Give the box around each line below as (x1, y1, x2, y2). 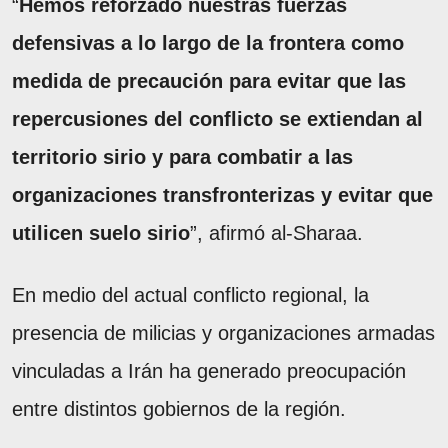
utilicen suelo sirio (12, 221, 190, 244)
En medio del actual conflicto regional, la (12, 283, 369, 306)
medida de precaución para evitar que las (12, 69, 406, 92)
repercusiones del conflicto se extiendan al (12, 107, 423, 130)
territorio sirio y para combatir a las (12, 145, 353, 168)
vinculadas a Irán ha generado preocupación (12, 359, 406, 382)
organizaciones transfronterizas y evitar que (12, 183, 433, 206)
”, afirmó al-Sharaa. (190, 221, 363, 244)
